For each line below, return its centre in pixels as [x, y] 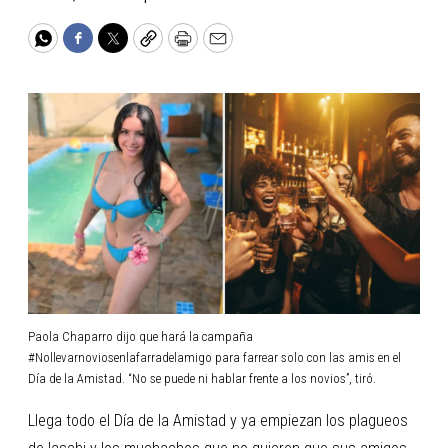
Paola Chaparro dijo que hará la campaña [140, 336]
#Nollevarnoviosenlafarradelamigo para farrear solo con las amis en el [214, 357]
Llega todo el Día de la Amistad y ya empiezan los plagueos [218, 420]
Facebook [111, 47]
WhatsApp [78, 47]
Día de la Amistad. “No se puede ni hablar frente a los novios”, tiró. [202, 378]
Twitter [137, 47]
